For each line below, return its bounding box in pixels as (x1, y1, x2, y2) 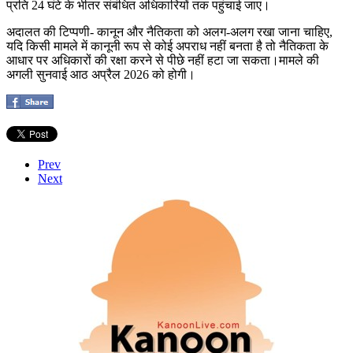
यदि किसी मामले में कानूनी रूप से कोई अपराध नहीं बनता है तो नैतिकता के (6, 39, 329, 53)
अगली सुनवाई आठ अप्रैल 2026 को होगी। (6, 67, 195, 81)
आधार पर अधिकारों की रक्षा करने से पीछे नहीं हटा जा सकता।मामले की (6, 53, 319, 67)
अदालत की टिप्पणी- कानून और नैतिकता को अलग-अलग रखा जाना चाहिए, (6, 24, 333, 39)
